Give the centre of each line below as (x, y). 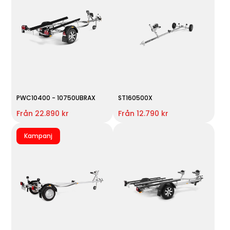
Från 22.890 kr (43, 113)
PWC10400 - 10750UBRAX (56, 98)
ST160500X (135, 98)
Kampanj (39, 136)
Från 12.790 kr (143, 113)
